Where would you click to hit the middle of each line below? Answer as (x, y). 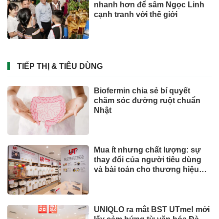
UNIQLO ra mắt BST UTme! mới (152, 209)
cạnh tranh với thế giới (136, 14)
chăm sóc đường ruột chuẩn (147, 100)
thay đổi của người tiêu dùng (148, 160)
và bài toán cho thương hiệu (147, 170)
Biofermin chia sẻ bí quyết (142, 90)
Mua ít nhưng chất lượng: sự (148, 150)
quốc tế (108, 179)
